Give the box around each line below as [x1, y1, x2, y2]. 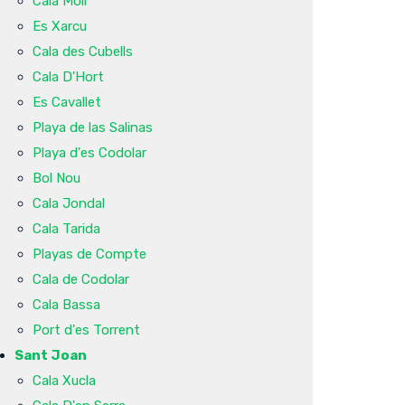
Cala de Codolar [33, 270, 129, 287]
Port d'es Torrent [33, 321, 140, 338]
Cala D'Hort [33, 68, 104, 85]
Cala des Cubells [33, 42, 133, 60]
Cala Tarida [33, 220, 100, 237]
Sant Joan [14, 346, 87, 363]
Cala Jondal [33, 194, 105, 212]
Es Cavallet [33, 93, 101, 110]
